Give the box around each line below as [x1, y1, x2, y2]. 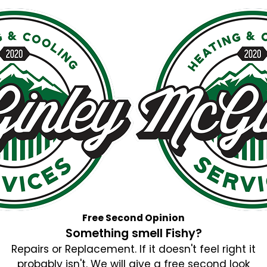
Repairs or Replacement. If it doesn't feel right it [11, 242, 256, 257]
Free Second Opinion [82, 212, 185, 225]
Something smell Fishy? [65, 225, 202, 242]
